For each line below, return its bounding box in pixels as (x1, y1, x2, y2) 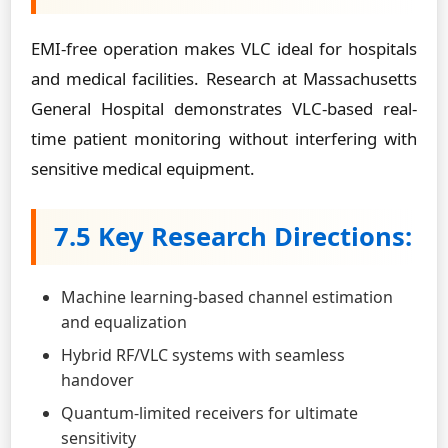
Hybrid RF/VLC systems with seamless (61, 344, 345, 366)
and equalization (61, 311, 187, 333)
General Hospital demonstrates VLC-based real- (31, 97, 417, 120)
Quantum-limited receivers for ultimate (61, 402, 358, 424)
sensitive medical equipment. (31, 157, 255, 180)
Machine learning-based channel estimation (61, 286, 393, 308)
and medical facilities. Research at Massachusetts (31, 67, 417, 90)
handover (61, 369, 134, 391)
